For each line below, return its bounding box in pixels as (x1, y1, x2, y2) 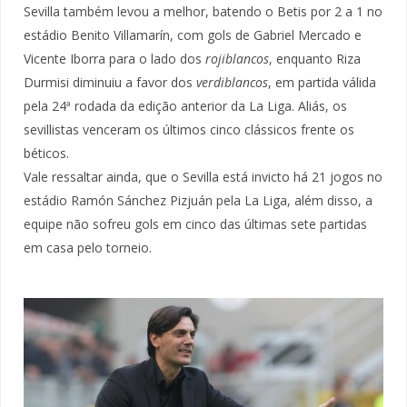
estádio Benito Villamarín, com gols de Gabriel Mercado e (24, 26, 362, 45)
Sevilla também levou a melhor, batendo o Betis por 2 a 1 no (24, 3, 382, 21)
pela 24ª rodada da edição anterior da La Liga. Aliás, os (24, 97, 347, 115)
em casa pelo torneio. (24, 239, 152, 257)
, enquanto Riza (269, 50, 361, 68)
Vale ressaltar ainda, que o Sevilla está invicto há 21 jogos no (24, 168, 382, 186)
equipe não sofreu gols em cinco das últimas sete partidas (24, 215, 367, 233)
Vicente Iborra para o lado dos (24, 50, 202, 68)
